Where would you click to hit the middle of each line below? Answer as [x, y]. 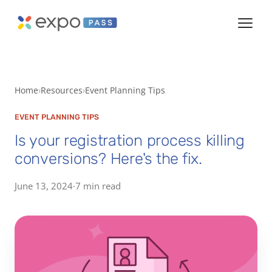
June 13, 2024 [44, 185]
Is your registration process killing [130, 140]
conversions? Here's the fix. [108, 158]
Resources [62, 90]
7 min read [98, 185]
